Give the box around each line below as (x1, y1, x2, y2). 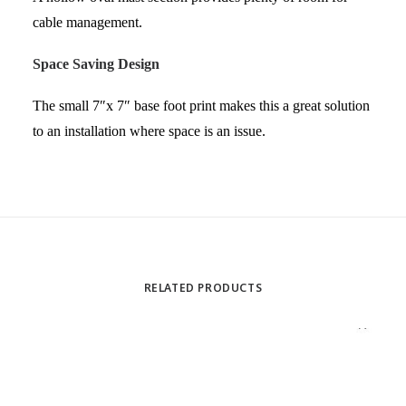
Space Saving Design (33, 56, 159, 72)
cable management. (33, 14, 142, 30)
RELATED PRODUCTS (143, 282, 263, 296)
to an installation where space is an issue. (33, 123, 266, 139)
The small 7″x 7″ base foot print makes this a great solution (33, 98, 370, 113)
